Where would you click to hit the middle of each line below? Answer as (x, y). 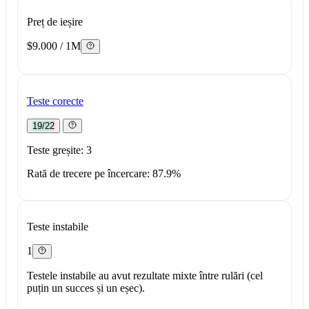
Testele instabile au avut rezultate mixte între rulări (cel (144, 276)
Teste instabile (57, 227)
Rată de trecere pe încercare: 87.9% (103, 173)
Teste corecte (55, 101)
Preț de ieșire (54, 22)
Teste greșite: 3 (59, 150)
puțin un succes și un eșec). (86, 288)
